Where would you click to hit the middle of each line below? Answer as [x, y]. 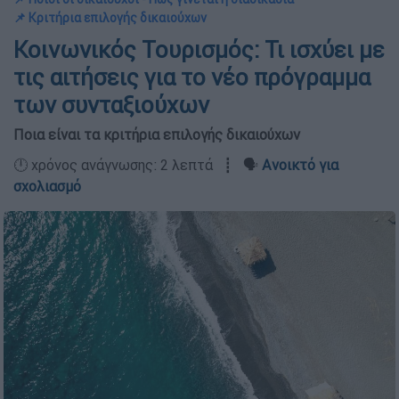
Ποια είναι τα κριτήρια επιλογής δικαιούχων [157, 134]
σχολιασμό [47, 186]
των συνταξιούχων [111, 105]
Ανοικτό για [300, 165]
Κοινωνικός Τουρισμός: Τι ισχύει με [199, 50]
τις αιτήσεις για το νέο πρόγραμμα [192, 77]
